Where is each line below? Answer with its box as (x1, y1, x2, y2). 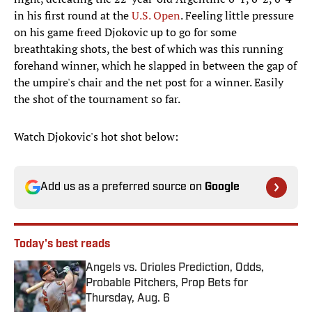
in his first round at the (14, 8, 132, 24)
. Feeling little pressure (180, 8, 294, 24)
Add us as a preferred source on (40, 182, 205, 194)
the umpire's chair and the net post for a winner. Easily (14, 75, 283, 91)
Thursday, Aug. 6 (86, 293, 170, 305)
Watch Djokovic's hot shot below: (14, 129, 178, 145)
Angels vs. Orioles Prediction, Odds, (86, 263, 264, 274)
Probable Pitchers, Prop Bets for (86, 278, 248, 290)
